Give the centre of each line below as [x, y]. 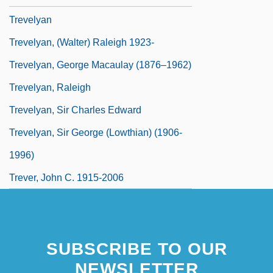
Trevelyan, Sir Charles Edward [75, 110]
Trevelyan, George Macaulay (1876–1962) [100, 65]
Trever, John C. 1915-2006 [66, 177]
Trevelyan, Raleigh [50, 87]
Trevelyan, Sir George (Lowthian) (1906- [96, 132]
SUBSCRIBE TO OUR [136, 249]
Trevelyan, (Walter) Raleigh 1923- [82, 42]
